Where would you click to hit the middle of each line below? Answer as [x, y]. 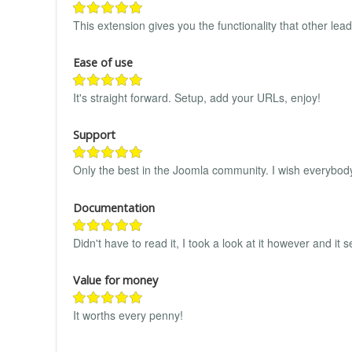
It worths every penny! [128, 315]
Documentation [114, 207]
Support [94, 135]
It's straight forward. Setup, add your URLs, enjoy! [197, 97]
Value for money [115, 280]
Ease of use [103, 62]
